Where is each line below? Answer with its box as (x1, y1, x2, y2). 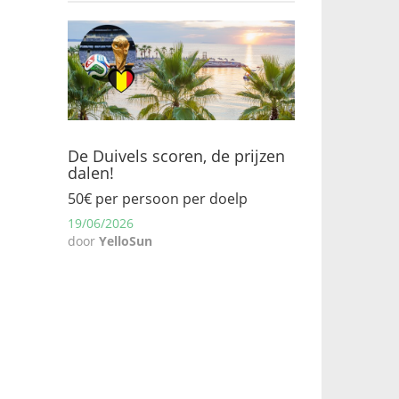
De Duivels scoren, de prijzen (68, 145, 285, 167)
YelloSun (99, 232, 152, 249)
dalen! (68, 162, 114, 183)
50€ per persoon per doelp (68, 189, 248, 208)
